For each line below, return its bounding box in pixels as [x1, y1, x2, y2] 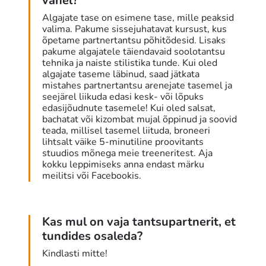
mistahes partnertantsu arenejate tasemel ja [42, 79, 232, 93]
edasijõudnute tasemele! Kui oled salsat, [42, 102, 216, 115]
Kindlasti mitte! [42, 247, 107, 261]
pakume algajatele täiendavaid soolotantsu [42, 45, 225, 59]
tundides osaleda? [42, 228, 142, 245]
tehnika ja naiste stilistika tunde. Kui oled [42, 56, 217, 70]
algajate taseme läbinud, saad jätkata [42, 68, 199, 81]
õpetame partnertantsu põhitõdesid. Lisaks [42, 34, 226, 47]
